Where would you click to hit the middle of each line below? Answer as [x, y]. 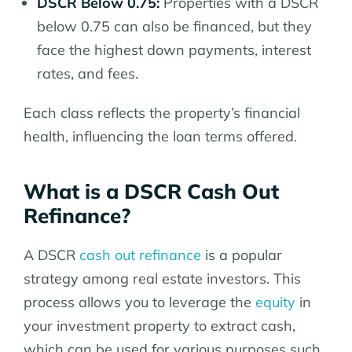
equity [275, 302]
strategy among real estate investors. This [162, 278]
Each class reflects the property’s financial [162, 112]
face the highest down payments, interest [174, 49]
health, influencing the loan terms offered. [160, 136]
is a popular [242, 255]
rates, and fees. [88, 73]
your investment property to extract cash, [159, 325]
